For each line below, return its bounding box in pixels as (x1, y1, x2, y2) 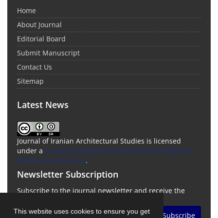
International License (17, 155, 86, 165)
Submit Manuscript (17, 48, 80, 57)
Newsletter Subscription (17, 168, 118, 180)
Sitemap (17, 76, 44, 86)
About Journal (17, 19, 62, 29)
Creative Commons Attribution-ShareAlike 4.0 (45, 145, 192, 155)
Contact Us (17, 62, 52, 72)
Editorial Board (17, 34, 66, 43)
